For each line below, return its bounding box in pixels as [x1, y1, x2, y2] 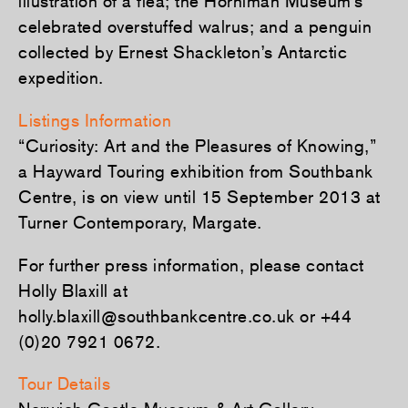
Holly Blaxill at [18, 280, 127, 301]
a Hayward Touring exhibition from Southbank [18, 160, 373, 181]
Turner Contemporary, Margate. [18, 211, 262, 232]
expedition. [18, 67, 104, 88]
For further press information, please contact [18, 254, 364, 275]
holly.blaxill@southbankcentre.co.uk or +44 [18, 305, 352, 326]
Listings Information [18, 109, 171, 130]
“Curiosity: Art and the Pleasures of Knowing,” [18, 135, 376, 156]
